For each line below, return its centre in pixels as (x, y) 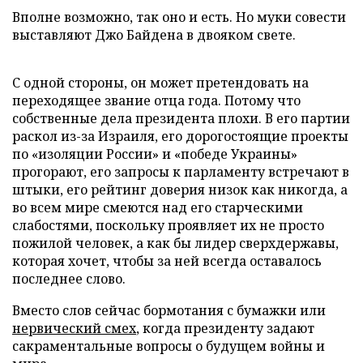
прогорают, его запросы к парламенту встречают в (181, 171)
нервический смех (74, 328)
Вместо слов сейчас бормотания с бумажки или (169, 310)
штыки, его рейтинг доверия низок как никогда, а (180, 189)
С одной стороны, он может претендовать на (160, 82)
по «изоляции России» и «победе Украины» (155, 154)
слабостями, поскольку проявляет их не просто (168, 225)
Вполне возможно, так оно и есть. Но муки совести (179, 17)
